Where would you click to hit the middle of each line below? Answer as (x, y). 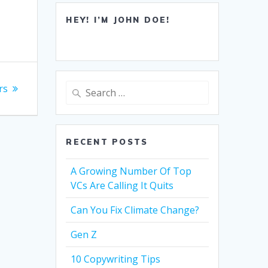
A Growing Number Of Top (131, 171)
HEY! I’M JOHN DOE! (118, 20)
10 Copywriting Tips (116, 259)
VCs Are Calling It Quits (122, 186)
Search (79, 88)
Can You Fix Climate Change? (135, 210)
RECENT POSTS (107, 142)
